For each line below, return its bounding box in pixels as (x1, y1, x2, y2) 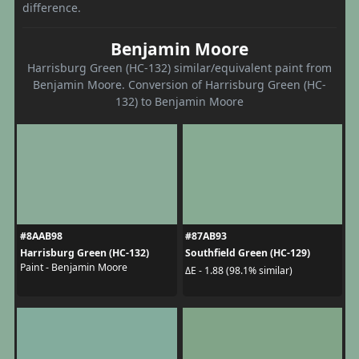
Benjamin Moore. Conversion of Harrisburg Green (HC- (33, 77, 326, 93)
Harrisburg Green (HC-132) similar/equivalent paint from (27, 60, 332, 76)
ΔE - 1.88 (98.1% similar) (185, 263, 292, 277)
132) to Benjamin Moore (115, 94, 244, 110)
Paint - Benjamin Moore (19, 260, 127, 275)
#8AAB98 (19, 229, 63, 244)
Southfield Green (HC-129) (185, 246, 310, 260)
